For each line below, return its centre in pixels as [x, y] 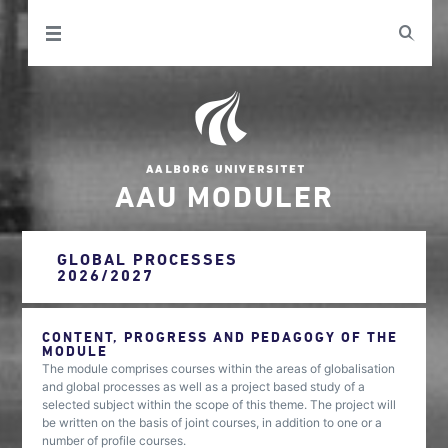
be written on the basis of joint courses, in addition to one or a [212, 422]
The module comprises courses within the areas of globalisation [219, 368]
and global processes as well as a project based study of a [204, 386]
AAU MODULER [224, 195]
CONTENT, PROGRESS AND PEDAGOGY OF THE [220, 336]
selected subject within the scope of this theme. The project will [219, 404]
